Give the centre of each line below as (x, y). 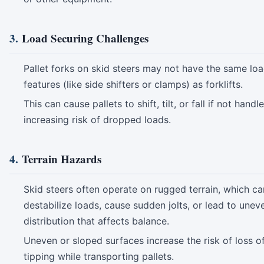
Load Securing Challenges (85, 38)
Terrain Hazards (62, 159)
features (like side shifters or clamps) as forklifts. (133, 84)
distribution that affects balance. (96, 221)
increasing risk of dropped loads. (97, 120)
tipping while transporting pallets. (99, 257)
